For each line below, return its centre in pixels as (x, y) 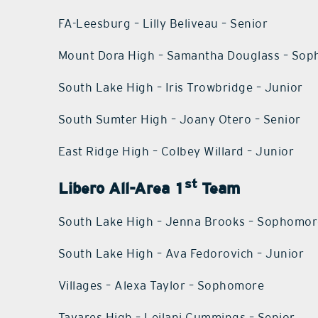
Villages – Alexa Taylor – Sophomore (161, 286)
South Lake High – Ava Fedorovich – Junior (181, 254)
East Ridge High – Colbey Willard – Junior (176, 151)
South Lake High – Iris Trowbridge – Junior (180, 87)
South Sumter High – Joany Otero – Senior (179, 119)
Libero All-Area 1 (121, 188)
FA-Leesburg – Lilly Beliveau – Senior (163, 23)
